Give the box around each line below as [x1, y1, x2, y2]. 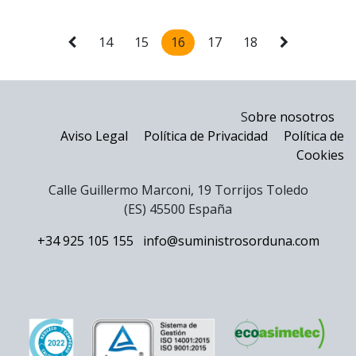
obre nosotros [248, 108, 335, 126]
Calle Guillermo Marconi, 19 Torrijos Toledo [48, 181, 308, 199]
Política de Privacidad [144, 127, 271, 145]
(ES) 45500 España [124, 200, 232, 219]
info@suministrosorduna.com [142, 232, 319, 250]
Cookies [296, 146, 344, 164]
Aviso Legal [60, 127, 128, 145]
